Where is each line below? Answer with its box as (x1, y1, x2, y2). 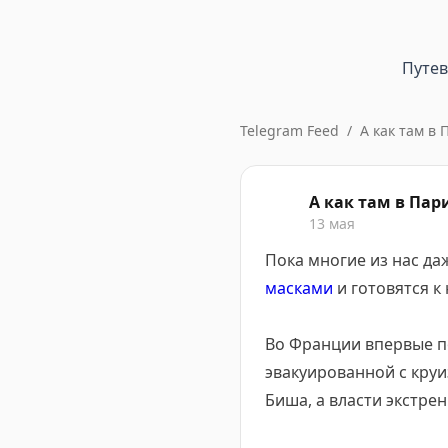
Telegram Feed (240, 121, 339, 140)
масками (265, 277, 333, 299)
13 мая (309, 214, 355, 233)
